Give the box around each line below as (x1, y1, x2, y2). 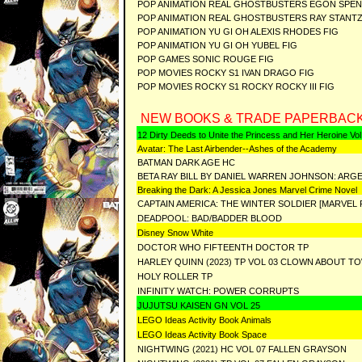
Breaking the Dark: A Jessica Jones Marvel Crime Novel (137, 185, 357, 195)
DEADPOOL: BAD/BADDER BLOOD (137, 213, 282, 223)
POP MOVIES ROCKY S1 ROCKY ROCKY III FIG (137, 82, 337, 91)
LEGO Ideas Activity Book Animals (137, 315, 271, 325)
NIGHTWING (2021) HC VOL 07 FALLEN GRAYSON (137, 344, 347, 354)
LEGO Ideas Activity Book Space (137, 330, 267, 339)
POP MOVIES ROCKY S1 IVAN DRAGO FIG (137, 68, 317, 78)
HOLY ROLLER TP (137, 271, 213, 281)
